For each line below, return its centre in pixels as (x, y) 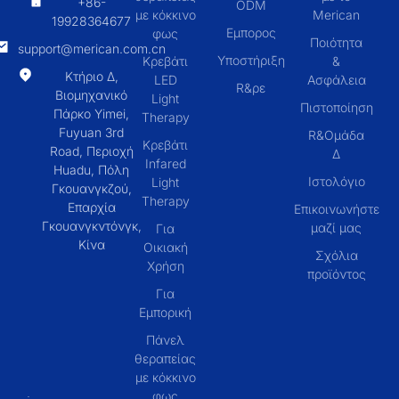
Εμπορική (166, 313)
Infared (165, 164)
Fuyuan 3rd (92, 133)
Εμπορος (251, 33)
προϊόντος (336, 274)
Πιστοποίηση (336, 108)
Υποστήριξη (251, 61)
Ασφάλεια (336, 80)
